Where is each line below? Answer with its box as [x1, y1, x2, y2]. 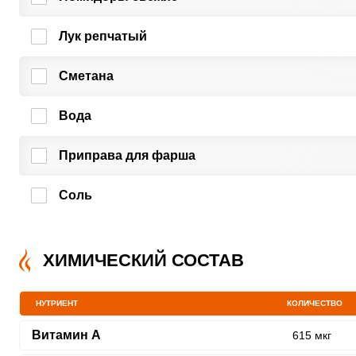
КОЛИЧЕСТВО [287, 299, 342, 308]
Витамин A [31, 328, 101, 342]
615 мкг [292, 329, 331, 342]
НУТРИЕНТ [35, 299, 78, 308]
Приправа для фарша [58, 149, 195, 162]
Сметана [58, 69, 114, 83]
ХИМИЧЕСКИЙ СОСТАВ [42, 250, 244, 270]
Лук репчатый [58, 29, 147, 43]
